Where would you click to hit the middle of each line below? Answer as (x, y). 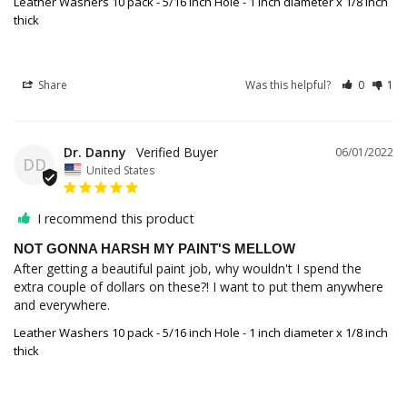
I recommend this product (116, 218)
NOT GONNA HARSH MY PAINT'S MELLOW (154, 248)
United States (120, 170)
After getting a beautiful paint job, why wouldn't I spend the (188, 268)
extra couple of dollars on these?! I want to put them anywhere (199, 286)
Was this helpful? (290, 85)
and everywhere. (62, 304)
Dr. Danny (95, 153)
